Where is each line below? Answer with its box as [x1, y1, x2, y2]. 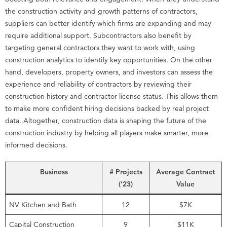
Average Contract [156, 167, 215, 177]
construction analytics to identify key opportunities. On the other [5, 55, 212, 65]
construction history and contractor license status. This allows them [5, 92, 218, 101]
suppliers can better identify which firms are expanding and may [5, 19, 211, 28]
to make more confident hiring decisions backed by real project [5, 104, 209, 113]
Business [40, 167, 68, 177]
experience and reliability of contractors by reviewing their [5, 80, 192, 89]
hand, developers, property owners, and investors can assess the [5, 67, 213, 77]
